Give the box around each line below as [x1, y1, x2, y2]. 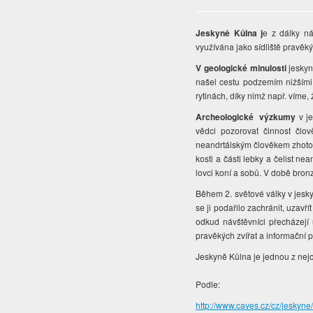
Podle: [196, 278, 221, 291]
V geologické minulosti [196, 61, 286, 75]
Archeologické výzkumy [196, 110, 296, 124]
